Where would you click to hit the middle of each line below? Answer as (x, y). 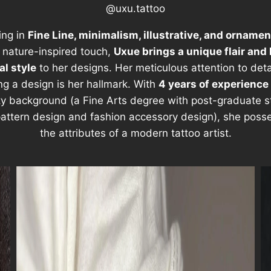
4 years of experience (213, 84)
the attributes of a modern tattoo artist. (135, 133)
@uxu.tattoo (135, 8)
